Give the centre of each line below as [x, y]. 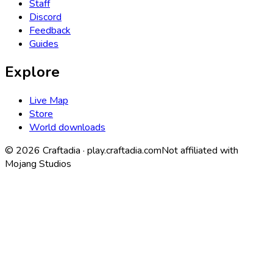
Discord [45, 17]
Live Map [49, 101]
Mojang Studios [38, 164]
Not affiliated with [200, 151]
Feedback [50, 30]
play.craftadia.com [124, 151]
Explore [32, 72]
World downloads [67, 128]
